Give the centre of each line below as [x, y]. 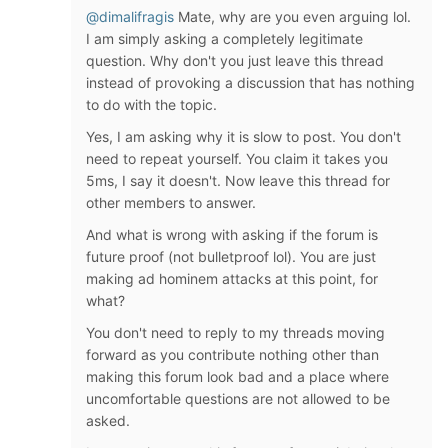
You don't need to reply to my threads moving [235, 332]
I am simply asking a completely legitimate [224, 38]
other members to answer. [171, 202]
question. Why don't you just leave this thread [235, 60]
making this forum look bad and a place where [237, 376]
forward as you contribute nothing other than [232, 354]
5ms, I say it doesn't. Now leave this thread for [238, 180]
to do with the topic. [151, 104]
